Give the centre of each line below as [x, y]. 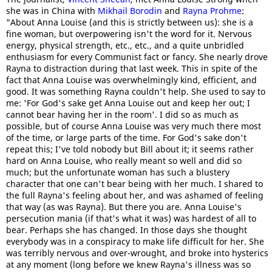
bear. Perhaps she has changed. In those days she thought [127, 230]
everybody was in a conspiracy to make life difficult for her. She [135, 241]
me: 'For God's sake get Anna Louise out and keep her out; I [128, 103]
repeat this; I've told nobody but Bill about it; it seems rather [130, 149]
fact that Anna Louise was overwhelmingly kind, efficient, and [131, 80]
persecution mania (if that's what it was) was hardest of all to [131, 218]
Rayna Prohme [212, 11]
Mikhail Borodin [130, 11]
